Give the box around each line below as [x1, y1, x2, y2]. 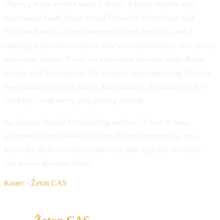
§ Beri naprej [4, 195, 44, 204]
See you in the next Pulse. [4, 159, 93, 168]
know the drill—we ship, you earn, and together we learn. [4, 145, 203, 155]
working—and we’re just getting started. [4, 95, 144, 105]
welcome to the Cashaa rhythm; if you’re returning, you [4, 131, 197, 141]
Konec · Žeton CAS [4, 178, 67, 187]
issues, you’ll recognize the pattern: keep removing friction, [4, 68, 212, 78]
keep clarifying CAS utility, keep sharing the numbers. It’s [4, 82, 206, 91]
